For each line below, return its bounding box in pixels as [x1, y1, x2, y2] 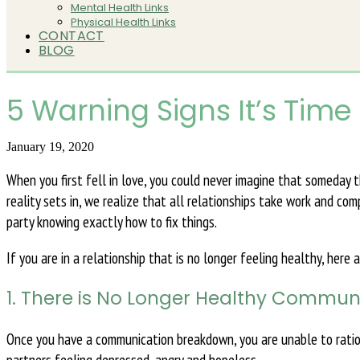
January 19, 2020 [6, 140, 94, 154]
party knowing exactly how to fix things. [6, 212, 217, 232]
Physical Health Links [71, 14, 176, 30]
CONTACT [39, 27, 104, 45]
